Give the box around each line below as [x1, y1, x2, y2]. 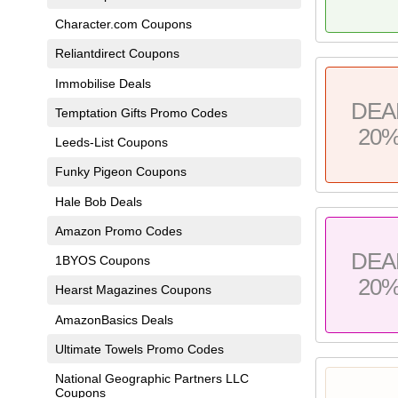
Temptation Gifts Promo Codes [54, 105, 227, 120]
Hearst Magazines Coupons [54, 283, 211, 298]
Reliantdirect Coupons [54, 46, 179, 61]
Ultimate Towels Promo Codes [54, 341, 224, 356]
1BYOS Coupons [54, 253, 150, 268]
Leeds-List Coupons [54, 135, 168, 150]
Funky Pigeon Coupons [54, 164, 187, 179]
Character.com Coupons [54, 17, 192, 32]
